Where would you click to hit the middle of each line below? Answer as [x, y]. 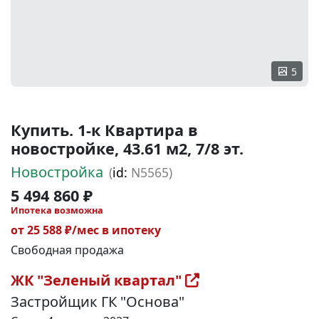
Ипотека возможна [57, 210]
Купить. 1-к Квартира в [104, 130]
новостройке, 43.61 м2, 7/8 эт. [127, 148]
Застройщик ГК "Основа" [98, 302]
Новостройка [57, 172]
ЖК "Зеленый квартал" [98, 280]
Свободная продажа [67, 250]
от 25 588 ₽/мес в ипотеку [86, 230]
